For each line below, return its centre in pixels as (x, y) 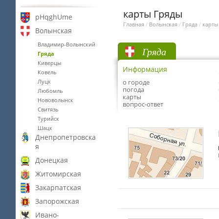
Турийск (48, 119)
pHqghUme (54, 17)
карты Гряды (153, 14)
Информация (145, 69)
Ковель (47, 72)
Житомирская (58, 174)
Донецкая (52, 160)
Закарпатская (58, 187)
